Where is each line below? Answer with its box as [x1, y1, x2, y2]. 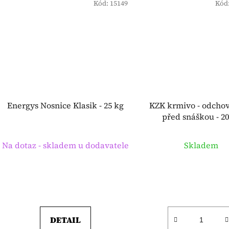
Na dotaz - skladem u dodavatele [2, 139, 129, 151]
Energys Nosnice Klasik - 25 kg [7, 99, 124, 111]
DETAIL [50, 214, 81, 225]
